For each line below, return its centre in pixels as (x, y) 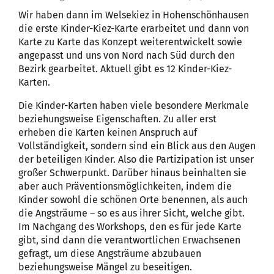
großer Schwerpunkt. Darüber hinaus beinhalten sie (132, 172)
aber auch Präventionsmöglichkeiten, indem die (125, 186)
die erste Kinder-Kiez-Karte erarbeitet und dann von (134, 28)
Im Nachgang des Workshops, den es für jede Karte (130, 226)
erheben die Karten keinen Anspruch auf (108, 132)
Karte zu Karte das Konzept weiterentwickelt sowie (130, 42)
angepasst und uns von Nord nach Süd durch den (127, 55)
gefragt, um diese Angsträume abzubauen (110, 253)
